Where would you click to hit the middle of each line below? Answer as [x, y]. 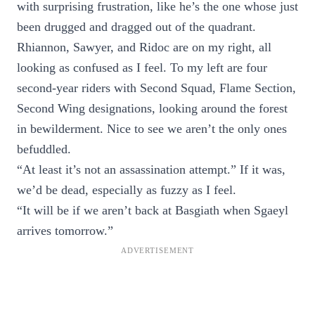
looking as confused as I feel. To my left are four [142, 67]
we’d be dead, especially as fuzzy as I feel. [127, 190]
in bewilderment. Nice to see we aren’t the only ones [152, 129]
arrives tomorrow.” [65, 231]
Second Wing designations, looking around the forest [152, 108]
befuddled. [44, 149]
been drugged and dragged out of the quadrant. [136, 27]
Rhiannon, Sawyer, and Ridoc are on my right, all [144, 47]
